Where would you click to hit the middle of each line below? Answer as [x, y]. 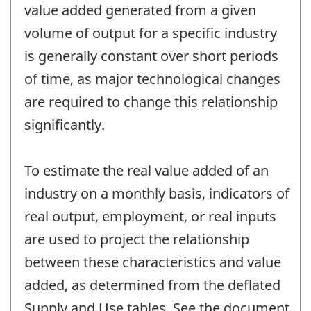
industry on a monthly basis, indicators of [157, 194]
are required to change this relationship [151, 102]
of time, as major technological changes [152, 79]
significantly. [65, 125]
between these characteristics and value [153, 262]
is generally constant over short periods [151, 56]
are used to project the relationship [137, 239]
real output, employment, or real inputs [150, 217]
